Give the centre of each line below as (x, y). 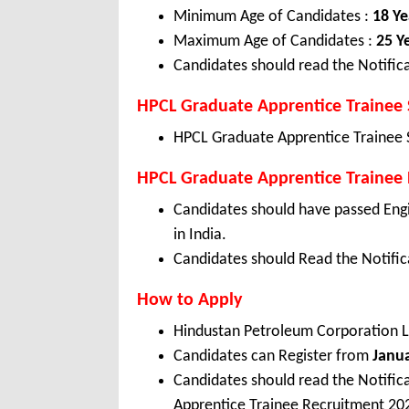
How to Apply (189, 301)
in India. (200, 236)
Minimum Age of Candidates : (273, 17)
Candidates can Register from (273, 357)
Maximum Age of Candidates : (275, 42)
